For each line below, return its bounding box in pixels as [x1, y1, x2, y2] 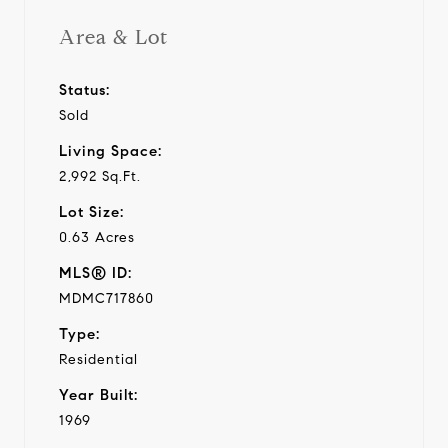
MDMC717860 [59, 289, 154, 307]
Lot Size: [59, 202, 124, 221]
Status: [59, 80, 110, 99]
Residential [59, 350, 138, 368]
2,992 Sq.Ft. [59, 167, 141, 185]
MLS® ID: [59, 263, 132, 282]
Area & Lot [59, 24, 168, 50]
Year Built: [59, 385, 138, 404]
